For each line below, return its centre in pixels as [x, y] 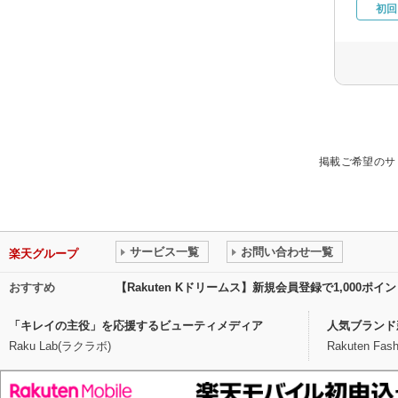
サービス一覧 [164, 251]
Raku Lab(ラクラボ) [60, 346]
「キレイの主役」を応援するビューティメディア [136, 325]
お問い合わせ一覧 [287, 251]
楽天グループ [44, 253]
